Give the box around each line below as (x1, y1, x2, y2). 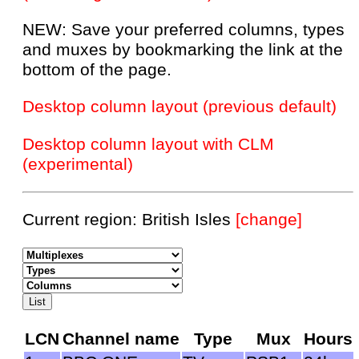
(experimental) (22, 154, 133, 174)
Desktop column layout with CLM (22, 134, 274, 154)
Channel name (63, 329, 179, 349)
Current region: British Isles (22, 210, 236, 230)
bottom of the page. (22, 59, 171, 79)
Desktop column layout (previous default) (22, 97, 337, 117)
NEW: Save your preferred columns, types (22, 19, 345, 39)
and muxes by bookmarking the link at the (22, 39, 343, 59)
